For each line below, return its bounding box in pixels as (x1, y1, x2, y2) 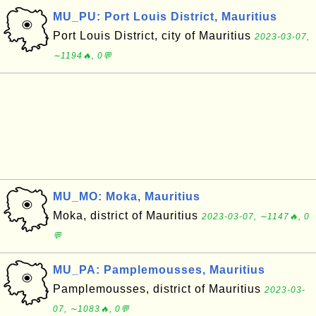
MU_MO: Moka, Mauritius (53, 190, 200, 202)
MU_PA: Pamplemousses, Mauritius (53, 264, 265, 276)
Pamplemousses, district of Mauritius (53, 283, 265, 295)
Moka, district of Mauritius (53, 209, 202, 221)
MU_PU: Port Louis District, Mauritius (53, 11, 277, 23)
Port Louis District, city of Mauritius (53, 30, 255, 42)
